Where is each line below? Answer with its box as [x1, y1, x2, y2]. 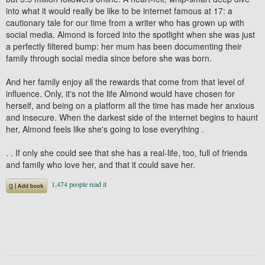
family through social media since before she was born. [6, 51, 212, 64]
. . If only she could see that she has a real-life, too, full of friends [6, 146, 247, 159]
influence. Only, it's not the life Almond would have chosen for [6, 87, 235, 99]
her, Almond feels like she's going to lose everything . [6, 122, 204, 135]
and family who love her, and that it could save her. [6, 158, 195, 170]
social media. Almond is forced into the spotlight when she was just [6, 28, 255, 40]
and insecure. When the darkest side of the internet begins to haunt [6, 111, 258, 123]
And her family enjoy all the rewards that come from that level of [6, 75, 244, 88]
